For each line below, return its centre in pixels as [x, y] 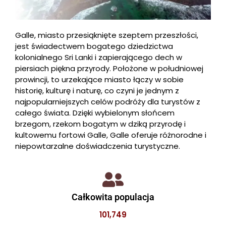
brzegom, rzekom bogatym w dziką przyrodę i [100, 124]
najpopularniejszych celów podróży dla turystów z [108, 102]
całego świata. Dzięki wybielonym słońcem [95, 113]
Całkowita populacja [113, 197]
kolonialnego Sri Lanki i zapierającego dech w [99, 58]
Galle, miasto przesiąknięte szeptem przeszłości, [107, 35]
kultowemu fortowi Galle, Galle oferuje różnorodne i [111, 135]
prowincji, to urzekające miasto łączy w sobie [99, 80]
